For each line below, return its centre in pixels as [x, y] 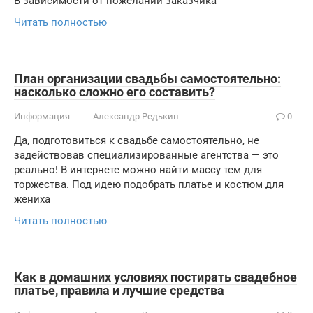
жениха [32, 199]
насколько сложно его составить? [115, 92]
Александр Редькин [136, 116]
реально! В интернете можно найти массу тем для [138, 170]
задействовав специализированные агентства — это [146, 155]
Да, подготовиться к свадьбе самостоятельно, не [137, 140]
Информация [42, 116]
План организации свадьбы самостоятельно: [147, 79]
